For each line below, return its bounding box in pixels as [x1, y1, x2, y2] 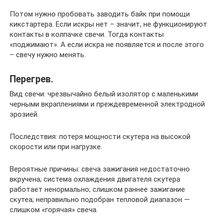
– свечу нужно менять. [10, 50, 86, 59]
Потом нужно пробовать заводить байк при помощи [10, 9, 190, 18]
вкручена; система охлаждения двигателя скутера [10, 174, 180, 184]
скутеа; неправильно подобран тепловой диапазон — [10, 195, 190, 204]
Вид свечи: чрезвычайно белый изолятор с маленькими [10, 89, 198, 98]
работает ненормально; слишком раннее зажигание [10, 185, 185, 194]
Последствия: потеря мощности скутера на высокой [10, 132, 190, 141]
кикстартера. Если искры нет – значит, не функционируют [10, 19, 207, 29]
